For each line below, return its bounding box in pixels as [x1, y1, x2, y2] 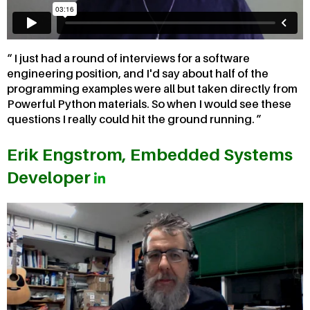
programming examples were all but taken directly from [7, 82, 298, 96]
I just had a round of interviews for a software [12, 51, 250, 66]
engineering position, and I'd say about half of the [7, 66, 268, 81]
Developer [7, 167, 94, 188]
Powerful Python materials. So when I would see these [7, 97, 291, 111]
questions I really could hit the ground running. [7, 112, 257, 127]
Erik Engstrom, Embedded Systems [7, 145, 293, 165]
